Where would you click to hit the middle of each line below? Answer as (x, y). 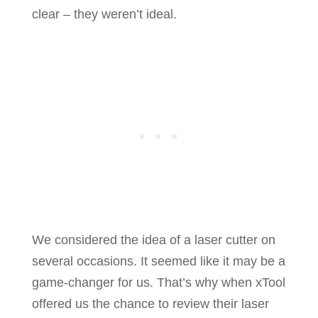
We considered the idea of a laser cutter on (153, 240)
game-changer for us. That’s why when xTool (158, 283)
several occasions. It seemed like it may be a (158, 262)
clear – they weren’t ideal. (104, 15)
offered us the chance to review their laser (150, 304)
